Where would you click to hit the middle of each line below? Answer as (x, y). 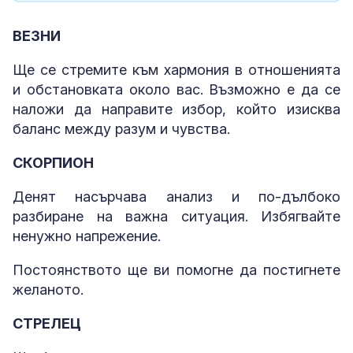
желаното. (48, 290)
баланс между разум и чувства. (121, 129)
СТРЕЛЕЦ (47, 323)
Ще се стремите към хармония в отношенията (176, 70)
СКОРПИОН (53, 163)
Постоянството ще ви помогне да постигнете (176, 270)
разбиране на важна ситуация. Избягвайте (176, 216)
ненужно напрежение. (87, 236)
